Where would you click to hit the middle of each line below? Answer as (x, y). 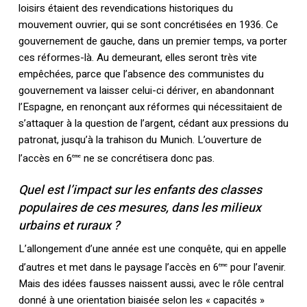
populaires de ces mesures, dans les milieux (139, 208)
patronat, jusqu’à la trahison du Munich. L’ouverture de (140, 140)
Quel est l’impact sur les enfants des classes (140, 191)
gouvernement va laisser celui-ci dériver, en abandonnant (146, 91)
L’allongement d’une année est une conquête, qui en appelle (152, 249)
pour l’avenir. (256, 268)
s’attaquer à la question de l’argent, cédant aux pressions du (153, 124)
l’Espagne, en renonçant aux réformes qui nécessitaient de (150, 107)
